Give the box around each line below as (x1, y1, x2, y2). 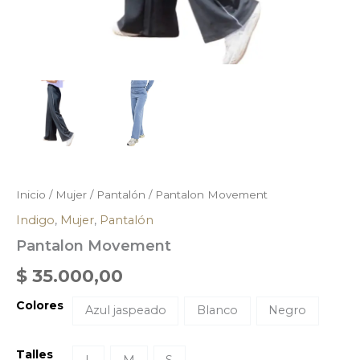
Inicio (16, 188, 46, 202)
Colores (16, 297, 63, 313)
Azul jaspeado (84, 303, 166, 318)
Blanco (197, 303, 239, 318)
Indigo (16, 212, 55, 227)
